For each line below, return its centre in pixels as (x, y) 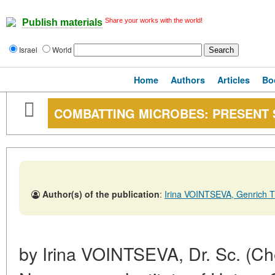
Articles (234, 80)
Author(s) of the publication (101, 194)
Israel (29, 49)
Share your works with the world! (154, 20)
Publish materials (62, 23)
